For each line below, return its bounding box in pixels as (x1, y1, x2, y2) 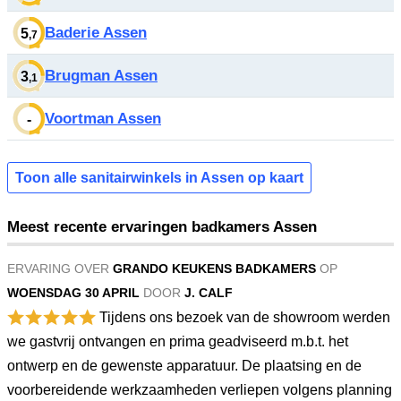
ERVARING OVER (7, 261, 113, 276)
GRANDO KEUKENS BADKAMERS (113, 261, 316, 276)
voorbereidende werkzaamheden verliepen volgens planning (7, 382, 392, 397)
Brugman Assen (45, 67, 158, 84)
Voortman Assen (45, 110, 161, 127)
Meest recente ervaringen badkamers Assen (7, 218, 317, 235)
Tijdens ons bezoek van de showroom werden (96, 310, 390, 325)
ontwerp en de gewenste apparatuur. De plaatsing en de (7, 358, 362, 373)
